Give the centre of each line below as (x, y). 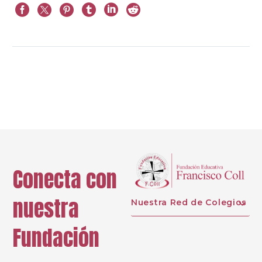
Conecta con (65, 179)
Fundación (56, 238)
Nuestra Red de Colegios (189, 203)
